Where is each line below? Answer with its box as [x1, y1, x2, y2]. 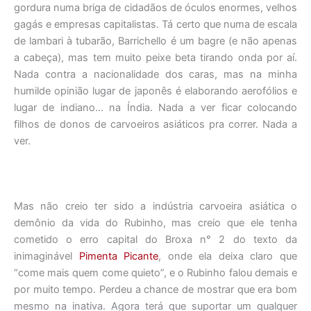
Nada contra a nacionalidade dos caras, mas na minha [14, 67, 297, 81]
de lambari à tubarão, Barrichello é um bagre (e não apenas [14, 34, 297, 47]
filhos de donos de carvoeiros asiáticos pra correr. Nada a [14, 117, 297, 131]
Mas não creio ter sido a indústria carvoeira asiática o [14, 200, 297, 213]
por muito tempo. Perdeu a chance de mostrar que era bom [14, 283, 297, 296]
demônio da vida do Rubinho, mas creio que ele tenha [14, 217, 297, 230]
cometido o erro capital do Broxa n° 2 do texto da [14, 233, 297, 246]
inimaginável [14, 250, 79, 263]
